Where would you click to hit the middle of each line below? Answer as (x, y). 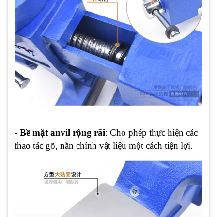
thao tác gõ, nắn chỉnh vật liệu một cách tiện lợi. (104, 145)
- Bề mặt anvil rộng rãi (60, 132)
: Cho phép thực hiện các (151, 132)
